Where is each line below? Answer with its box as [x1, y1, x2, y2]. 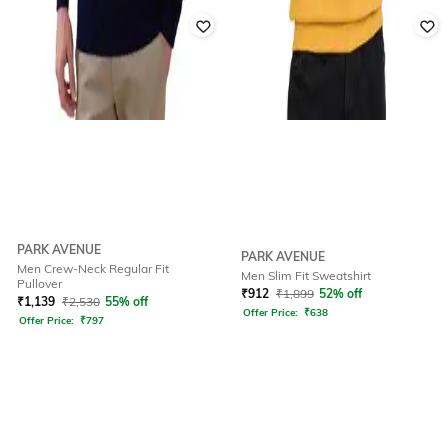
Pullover [17, 275, 62, 291]
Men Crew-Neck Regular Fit [17, 260, 169, 276]
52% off [319, 286, 362, 302]
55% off [105, 293, 148, 309]
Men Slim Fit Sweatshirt [241, 268, 371, 284]
